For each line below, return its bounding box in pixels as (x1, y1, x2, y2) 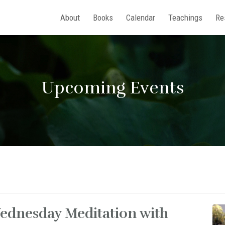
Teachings (168, 13, 202, 23)
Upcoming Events (41, 77, 184, 98)
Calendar (126, 13, 155, 23)
